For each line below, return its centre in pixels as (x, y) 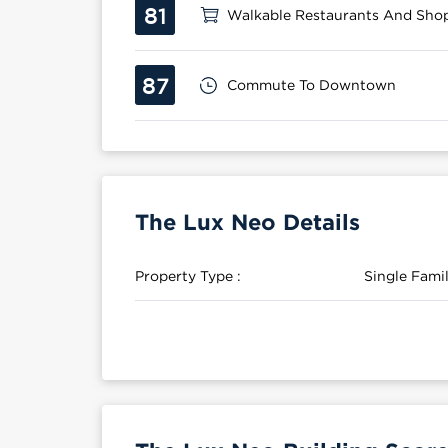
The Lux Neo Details (247, 221)
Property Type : (188, 275)
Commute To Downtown (311, 84)
